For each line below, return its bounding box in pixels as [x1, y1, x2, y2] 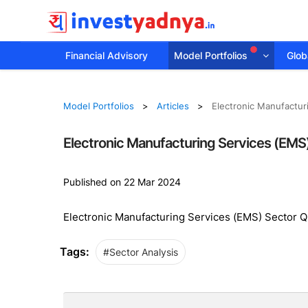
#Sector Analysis [102, 246, 178, 258]
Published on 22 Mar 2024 [63, 175, 181, 188]
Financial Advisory [65, 49, 148, 61]
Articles [156, 100, 189, 111]
